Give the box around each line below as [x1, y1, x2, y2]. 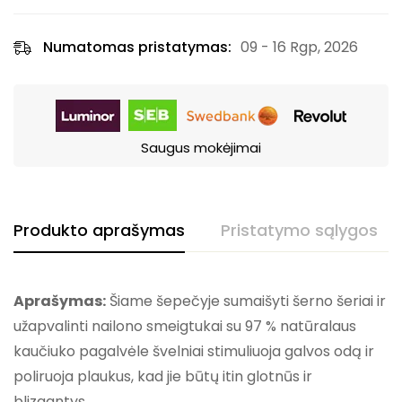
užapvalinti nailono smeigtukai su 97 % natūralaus [13, 316, 356, 337]
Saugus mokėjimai [141, 138, 261, 158]
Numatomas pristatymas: [43, 37, 232, 58]
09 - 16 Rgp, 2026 [240, 37, 358, 58]
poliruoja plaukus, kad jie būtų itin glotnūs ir [13, 366, 312, 388]
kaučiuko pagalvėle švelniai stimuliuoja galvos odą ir [13, 341, 374, 363]
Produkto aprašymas [13, 219, 185, 242]
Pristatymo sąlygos [221, 219, 378, 242]
